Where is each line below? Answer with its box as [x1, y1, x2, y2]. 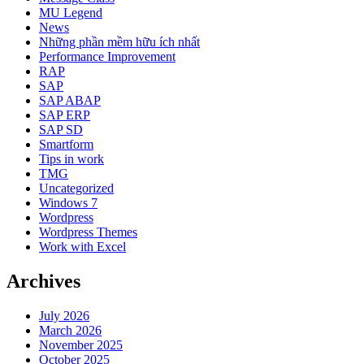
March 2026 [39, 323, 102, 338]
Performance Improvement [39, 50, 175, 64]
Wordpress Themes [39, 225, 137, 240]
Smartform [39, 137, 93, 152]
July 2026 [39, 309, 89, 323]
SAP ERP [39, 108, 90, 123]
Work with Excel [39, 240, 126, 254]
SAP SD [39, 123, 83, 137]
